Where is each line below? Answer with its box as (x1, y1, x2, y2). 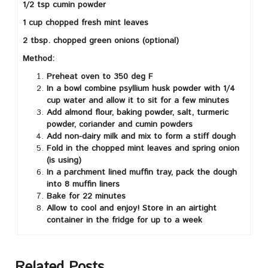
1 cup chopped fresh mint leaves (22, 17, 148, 29)
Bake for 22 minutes (46, 190, 126, 203)
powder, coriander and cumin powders (46, 118, 193, 131)
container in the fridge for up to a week (46, 214, 205, 227)
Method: (22, 53, 54, 65)
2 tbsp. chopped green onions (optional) (22, 35, 179, 47)
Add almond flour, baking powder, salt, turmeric (46, 106, 229, 119)
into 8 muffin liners (46, 178, 120, 191)
